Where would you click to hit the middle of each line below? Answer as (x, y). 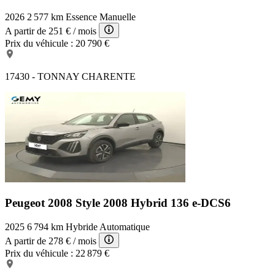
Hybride (82, 227)
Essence (81, 17)
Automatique (125, 227)
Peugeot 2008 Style (54, 203)
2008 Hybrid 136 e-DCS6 (167, 203)
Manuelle (118, 17)
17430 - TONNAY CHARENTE (70, 77)
